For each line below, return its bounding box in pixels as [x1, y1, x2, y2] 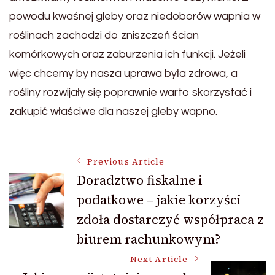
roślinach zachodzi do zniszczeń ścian [9, 29, 199, 42]
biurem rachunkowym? [77, 230, 220, 249]
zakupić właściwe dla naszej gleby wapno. [9, 106, 217, 118]
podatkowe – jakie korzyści [77, 191, 241, 209]
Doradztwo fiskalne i [77, 171, 203, 190]
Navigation [9, 192, 136, 225]
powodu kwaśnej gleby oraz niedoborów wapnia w [9, 10, 260, 23]
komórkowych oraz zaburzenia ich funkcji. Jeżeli [9, 48, 246, 61]
